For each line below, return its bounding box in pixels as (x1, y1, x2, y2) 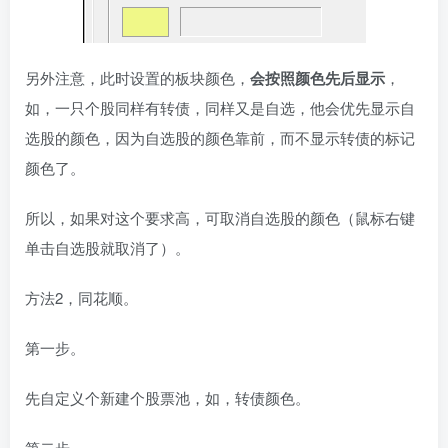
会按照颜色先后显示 (250, 66, 385, 89)
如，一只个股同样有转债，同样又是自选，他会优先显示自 (25, 96, 415, 118)
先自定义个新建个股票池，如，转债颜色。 (25, 386, 310, 408)
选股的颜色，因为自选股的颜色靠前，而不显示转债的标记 (25, 126, 415, 148)
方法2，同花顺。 (25, 286, 138, 308)
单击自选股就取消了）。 (25, 236, 190, 258)
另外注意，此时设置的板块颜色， (25, 66, 250, 88)
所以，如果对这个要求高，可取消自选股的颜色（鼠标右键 (25, 206, 415, 228)
